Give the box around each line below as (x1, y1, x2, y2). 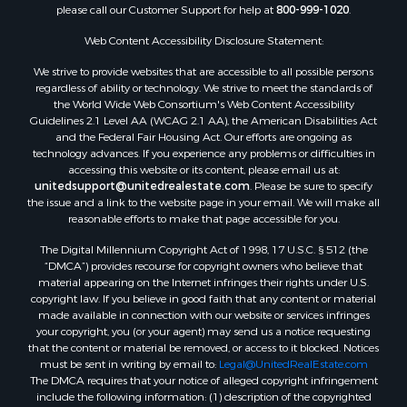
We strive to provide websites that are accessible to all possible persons (34, 64, 373, 79)
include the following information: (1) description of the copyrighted (35, 389, 372, 404)
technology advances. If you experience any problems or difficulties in (32, 145, 375, 161)
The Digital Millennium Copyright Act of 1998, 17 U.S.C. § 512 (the (39, 242, 368, 257)
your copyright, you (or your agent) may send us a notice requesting (36, 323, 371, 339)
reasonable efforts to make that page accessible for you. (67, 211, 340, 226)
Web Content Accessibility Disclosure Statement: (84, 33, 323, 48)
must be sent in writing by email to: (39, 356, 219, 372)
